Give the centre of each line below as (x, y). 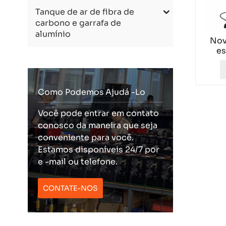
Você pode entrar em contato (98, 113)
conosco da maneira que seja (97, 125)
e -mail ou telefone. (77, 161)
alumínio (53, 34)
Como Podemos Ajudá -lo (91, 92)
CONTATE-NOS (70, 188)
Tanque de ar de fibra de (84, 12)
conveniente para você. (86, 137)
